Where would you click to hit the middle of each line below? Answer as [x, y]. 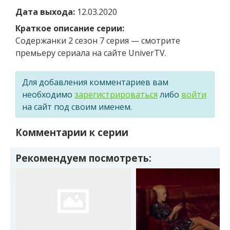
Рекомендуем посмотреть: [83, 158]
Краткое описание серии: [70, 28]
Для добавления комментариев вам [95, 82]
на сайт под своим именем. [77, 107]
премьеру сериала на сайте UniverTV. [91, 53]
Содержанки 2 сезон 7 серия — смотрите [98, 40]
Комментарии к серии [72, 132]
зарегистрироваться [116, 94]
